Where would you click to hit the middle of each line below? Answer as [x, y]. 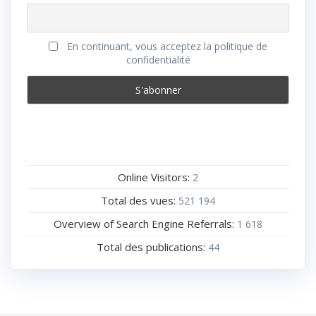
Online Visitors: [155, 177]
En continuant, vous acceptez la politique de [165, 46]
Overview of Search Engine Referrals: [145, 224]
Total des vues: [140, 200]
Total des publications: [152, 247]
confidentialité [158, 59]
